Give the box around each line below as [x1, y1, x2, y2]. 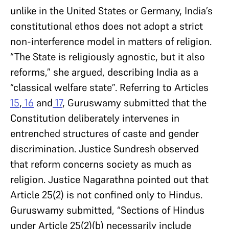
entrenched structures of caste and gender [10, 127, 199, 140]
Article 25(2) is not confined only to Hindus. [10, 188, 202, 201]
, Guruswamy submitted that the [62, 96, 207, 109]
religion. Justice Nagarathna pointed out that [10, 173, 209, 186]
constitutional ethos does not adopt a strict [10, 19, 203, 33]
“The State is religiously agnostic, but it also [10, 50, 205, 63]
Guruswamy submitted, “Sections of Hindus [10, 203, 204, 217]
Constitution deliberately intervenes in [10, 111, 179, 125]
